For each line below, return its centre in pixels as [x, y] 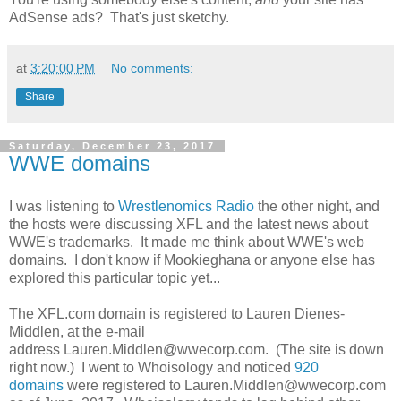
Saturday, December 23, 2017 [112, 145]
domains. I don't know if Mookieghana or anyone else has [192, 260]
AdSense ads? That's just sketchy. [119, 17]
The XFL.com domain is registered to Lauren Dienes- [177, 313]
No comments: [153, 68]
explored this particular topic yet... [115, 277]
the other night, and [317, 206]
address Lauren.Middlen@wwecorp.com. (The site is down [196, 349]
